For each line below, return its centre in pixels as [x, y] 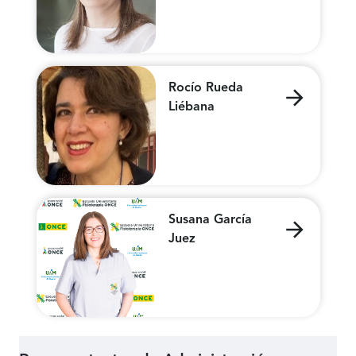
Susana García [210, 221]
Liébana [191, 108]
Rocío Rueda [205, 89]
